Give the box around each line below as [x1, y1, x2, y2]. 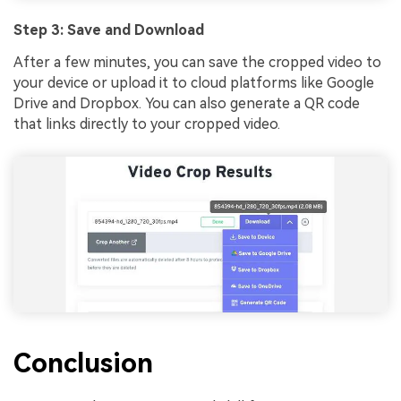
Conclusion [13, 346, 153, 379]
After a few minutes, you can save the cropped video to [13, 53, 381, 71]
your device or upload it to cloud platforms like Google [13, 73, 374, 91]
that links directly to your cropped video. [13, 115, 280, 132]
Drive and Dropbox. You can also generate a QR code [13, 94, 360, 112]
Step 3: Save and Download [13, 21, 204, 38]
